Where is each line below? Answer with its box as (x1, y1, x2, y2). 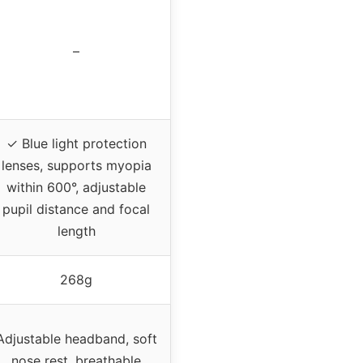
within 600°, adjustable (6, 179, 146, 196)
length (57, 223, 96, 240)
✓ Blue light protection (6, 135, 147, 152)
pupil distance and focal (2, 201, 150, 218)
